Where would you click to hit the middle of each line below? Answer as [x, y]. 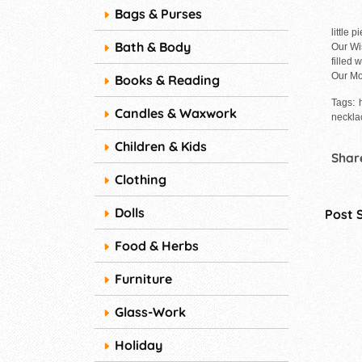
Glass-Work [150, 312]
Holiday [139, 345]
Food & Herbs [157, 246]
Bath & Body [153, 47]
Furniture [143, 279]
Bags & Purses [158, 14]
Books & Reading [167, 80]
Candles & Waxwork [176, 114]
